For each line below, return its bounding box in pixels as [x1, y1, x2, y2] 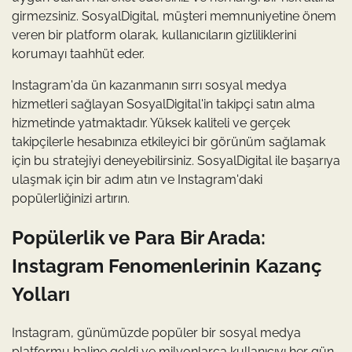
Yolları [12, 282, 70, 306]
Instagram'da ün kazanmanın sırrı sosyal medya [12, 77, 287, 93]
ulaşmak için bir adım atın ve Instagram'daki [12, 171, 262, 187]
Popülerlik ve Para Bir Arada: [12, 225, 266, 249]
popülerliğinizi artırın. [12, 190, 130, 206]
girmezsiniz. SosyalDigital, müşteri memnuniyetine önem [12, 8, 336, 24]
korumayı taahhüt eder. [12, 46, 145, 61]
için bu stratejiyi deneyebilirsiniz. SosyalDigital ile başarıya [12, 152, 340, 168]
